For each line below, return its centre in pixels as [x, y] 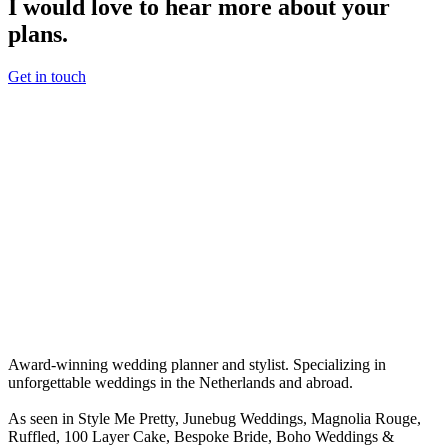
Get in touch [47, 77]
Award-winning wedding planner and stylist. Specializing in [197, 365]
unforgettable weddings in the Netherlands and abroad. [180, 383]
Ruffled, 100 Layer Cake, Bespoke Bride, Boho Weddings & [201, 437]
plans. [38, 34]
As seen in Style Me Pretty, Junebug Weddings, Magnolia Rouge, [214, 419]
